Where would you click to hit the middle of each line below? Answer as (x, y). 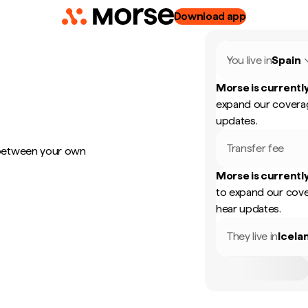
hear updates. (249, 209)
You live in (250, 60)
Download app (210, 16)
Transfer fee (256, 148)
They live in (253, 236)
